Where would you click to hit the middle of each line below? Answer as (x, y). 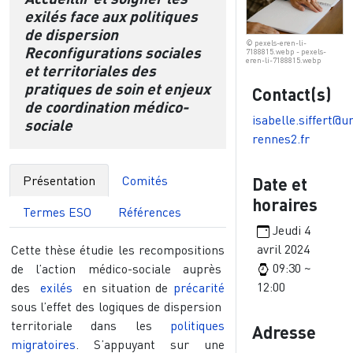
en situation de (123, 288)
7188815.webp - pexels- (286, 51)
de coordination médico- (107, 106)
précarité (199, 288)
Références (150, 212)
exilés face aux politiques (111, 16)
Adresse (284, 331)
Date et (279, 183)
